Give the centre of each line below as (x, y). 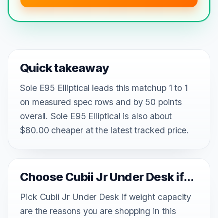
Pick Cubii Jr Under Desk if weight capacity (106, 197)
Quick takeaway (65, 68)
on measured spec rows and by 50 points (101, 102)
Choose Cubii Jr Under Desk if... (107, 177)
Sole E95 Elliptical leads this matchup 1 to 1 (104, 88)
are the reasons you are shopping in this (98, 211)
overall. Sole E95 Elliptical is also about (96, 116)
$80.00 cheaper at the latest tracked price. (105, 130)
